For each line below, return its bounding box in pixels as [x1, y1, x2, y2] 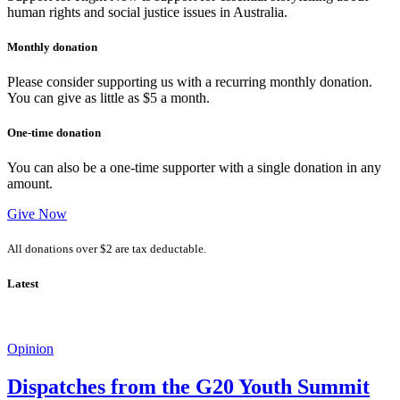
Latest [7, 276, 38, 290]
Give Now [7, 206, 67, 222]
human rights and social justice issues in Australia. [7, 4, 287, 20]
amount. [7, 176, 53, 192]
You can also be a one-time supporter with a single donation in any [7, 160, 381, 176]
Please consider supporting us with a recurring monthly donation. [7, 74, 372, 90]
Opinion [7, 340, 54, 356]
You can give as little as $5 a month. [7, 90, 210, 106]
